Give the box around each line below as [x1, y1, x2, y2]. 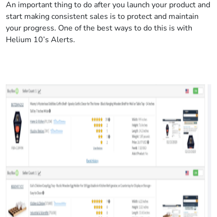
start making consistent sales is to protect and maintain [6, 11, 199, 22]
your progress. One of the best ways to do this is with [6, 23, 192, 33]
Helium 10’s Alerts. [6, 34, 75, 45]
